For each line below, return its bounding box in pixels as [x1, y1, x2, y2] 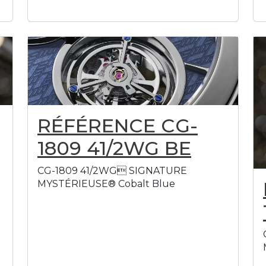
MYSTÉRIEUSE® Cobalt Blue [37, 178, 175, 189]
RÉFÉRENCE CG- [37, 113, 198, 137]
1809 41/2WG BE [37, 136, 191, 160]
